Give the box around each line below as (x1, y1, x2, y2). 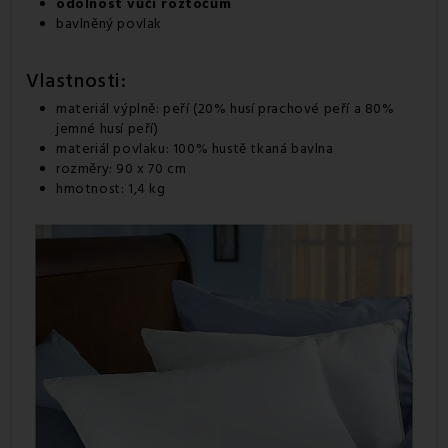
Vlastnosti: (26, 66, 127, 95)
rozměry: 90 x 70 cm (56, 158, 187, 179)
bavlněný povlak (56, 13, 162, 34)
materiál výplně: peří (56, 98, 194, 119)
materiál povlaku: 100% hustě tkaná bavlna (56, 138, 334, 159)
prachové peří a (258, 98, 362, 119)
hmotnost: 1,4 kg (56, 178, 166, 199)
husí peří (99, 118, 155, 139)
